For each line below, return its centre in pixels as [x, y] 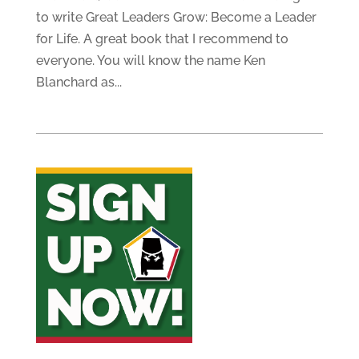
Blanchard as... [79, 82]
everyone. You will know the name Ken [150, 61]
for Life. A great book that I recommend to [162, 39]
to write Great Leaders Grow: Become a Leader [176, 17]
